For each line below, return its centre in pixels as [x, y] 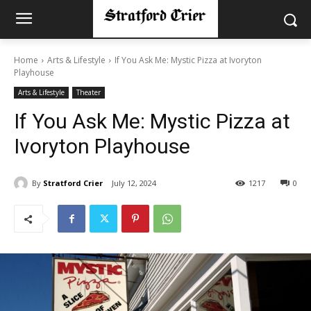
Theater [89, 92]
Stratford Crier [73, 183]
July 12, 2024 [134, 183]
